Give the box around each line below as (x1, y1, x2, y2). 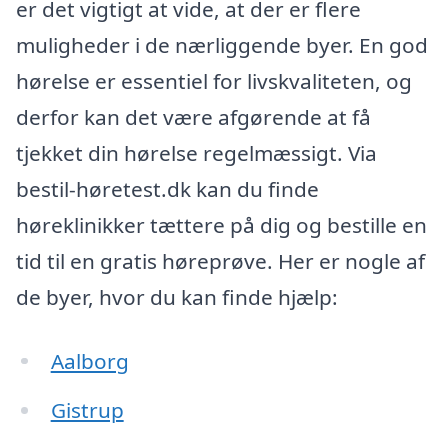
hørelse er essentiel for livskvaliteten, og (16, 66, 412, 95)
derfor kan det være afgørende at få (16, 102, 371, 131)
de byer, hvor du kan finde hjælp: (16, 282, 338, 311)
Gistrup (50, 396, 124, 425)
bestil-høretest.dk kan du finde (16, 174, 319, 203)
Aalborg (50, 346, 129, 375)
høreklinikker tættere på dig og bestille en (16, 210, 427, 239)
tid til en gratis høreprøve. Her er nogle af (16, 246, 425, 275)
